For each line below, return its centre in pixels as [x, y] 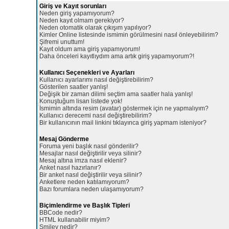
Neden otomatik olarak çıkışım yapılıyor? [95, 27]
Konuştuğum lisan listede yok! [81, 101]
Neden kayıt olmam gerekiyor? [82, 20]
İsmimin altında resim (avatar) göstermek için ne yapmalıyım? [124, 108]
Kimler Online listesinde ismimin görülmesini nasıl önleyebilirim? [129, 35]
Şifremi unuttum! [62, 42]
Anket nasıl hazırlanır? [70, 167]
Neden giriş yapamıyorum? [77, 13]
